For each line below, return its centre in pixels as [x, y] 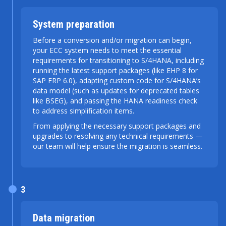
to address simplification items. [84, 110]
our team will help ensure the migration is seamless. [118, 146]
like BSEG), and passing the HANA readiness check [115, 100]
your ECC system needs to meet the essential [107, 50]
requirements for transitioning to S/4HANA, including [118, 60]
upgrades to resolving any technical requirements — [118, 136]
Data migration [64, 218]
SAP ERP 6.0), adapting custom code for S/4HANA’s [117, 80]
